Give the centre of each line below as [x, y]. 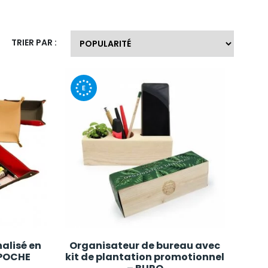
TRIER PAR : [34, 43]
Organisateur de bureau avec [145, 246]
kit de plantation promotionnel [145, 257]
